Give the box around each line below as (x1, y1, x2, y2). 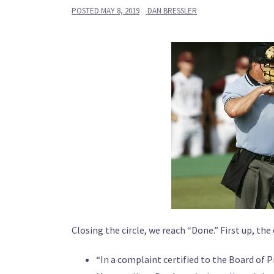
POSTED (72, 6, 101, 16)
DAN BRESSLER (147, 6, 197, 16)
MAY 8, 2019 (101, 6, 139, 16)
